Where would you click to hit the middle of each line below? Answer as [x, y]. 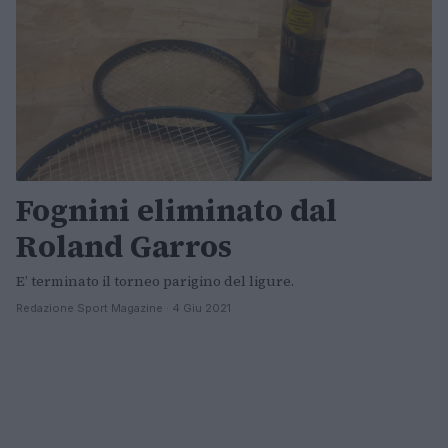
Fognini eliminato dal [176, 211]
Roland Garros [124, 247]
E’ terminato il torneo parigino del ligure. [155, 281]
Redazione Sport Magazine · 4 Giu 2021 [123, 308]
